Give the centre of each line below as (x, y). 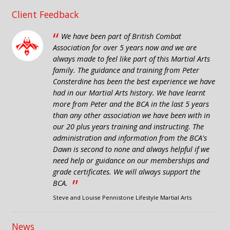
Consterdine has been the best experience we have (134, 81)
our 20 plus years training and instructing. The (128, 126)
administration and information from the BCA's (130, 138)
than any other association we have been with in (131, 115)
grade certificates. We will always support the (126, 171)
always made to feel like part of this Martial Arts (131, 59)
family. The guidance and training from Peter (126, 70)
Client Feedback (46, 14)
